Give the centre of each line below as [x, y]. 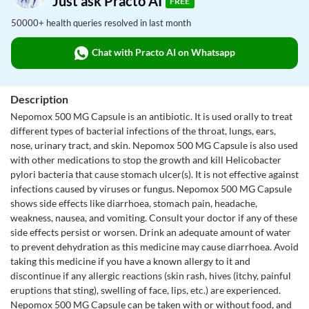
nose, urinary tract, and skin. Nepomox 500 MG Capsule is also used [154, 145]
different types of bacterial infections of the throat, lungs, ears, [143, 131]
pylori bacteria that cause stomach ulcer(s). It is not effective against [154, 174]
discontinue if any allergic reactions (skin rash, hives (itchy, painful [151, 276]
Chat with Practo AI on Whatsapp [163, 52]
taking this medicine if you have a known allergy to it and [130, 261]
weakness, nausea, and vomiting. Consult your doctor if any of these [154, 218]
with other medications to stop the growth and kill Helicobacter [146, 160]
